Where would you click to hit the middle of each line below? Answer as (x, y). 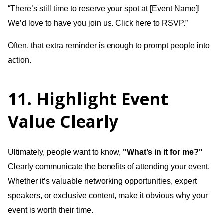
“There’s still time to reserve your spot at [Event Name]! (104, 8)
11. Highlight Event (88, 98)
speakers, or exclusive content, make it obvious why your (108, 195)
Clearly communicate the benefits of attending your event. (109, 166)
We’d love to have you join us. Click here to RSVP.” (98, 23)
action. (20, 60)
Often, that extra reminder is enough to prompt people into (109, 45)
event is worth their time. (51, 210)
